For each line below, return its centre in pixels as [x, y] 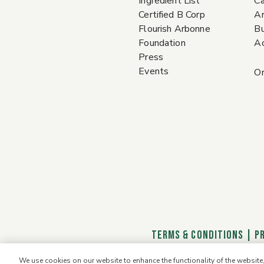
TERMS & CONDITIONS [197, 235]
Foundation [162, 43]
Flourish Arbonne [174, 29]
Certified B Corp [172, 15]
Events [154, 71]
